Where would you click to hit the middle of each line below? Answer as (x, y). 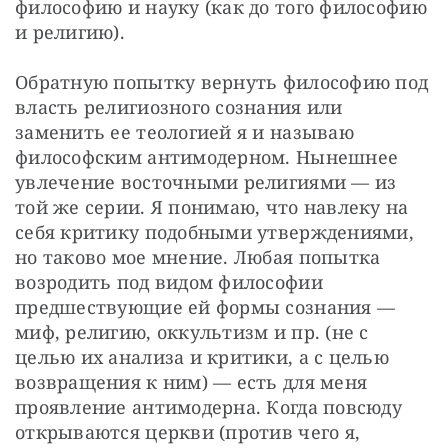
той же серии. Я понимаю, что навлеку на (212, 206)
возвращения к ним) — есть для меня (191, 381)
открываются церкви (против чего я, (188, 431)
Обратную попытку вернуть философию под (222, 81)
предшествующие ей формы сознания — (205, 306)
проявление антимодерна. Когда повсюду (208, 406)
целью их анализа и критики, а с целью (202, 356)
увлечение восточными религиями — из (206, 181)
